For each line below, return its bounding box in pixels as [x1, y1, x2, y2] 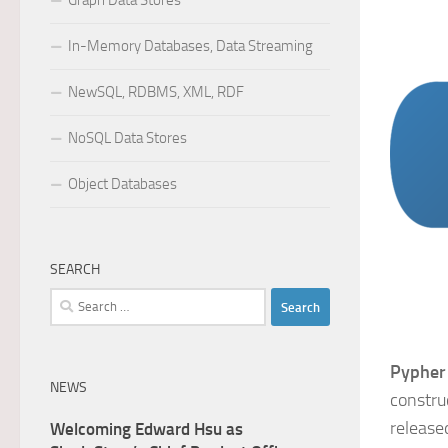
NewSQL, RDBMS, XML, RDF [68, 83, 244, 101]
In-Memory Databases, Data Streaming [68, 37, 313, 55]
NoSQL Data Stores [68, 129, 187, 147]
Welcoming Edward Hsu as [50, 419, 243, 439]
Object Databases [68, 175, 177, 193]
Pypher [390, 361, 446, 383]
